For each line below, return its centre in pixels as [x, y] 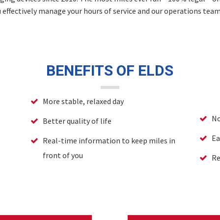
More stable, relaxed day [83, 101]
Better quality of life [77, 121]
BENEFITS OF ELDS [110, 71]
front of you [63, 155]
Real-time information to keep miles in [109, 140]
